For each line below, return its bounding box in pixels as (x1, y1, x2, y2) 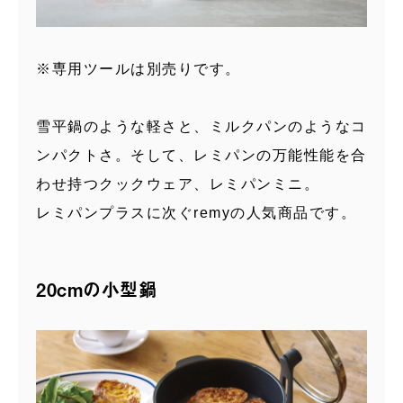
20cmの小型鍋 (36, 275, 157, 304)
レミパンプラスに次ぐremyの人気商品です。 (36, 205, 356, 221)
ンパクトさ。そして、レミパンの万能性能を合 (36, 148, 367, 164)
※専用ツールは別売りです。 (36, 61, 241, 77)
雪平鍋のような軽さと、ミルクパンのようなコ (36, 119, 367, 135)
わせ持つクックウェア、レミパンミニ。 (36, 176, 319, 193)
